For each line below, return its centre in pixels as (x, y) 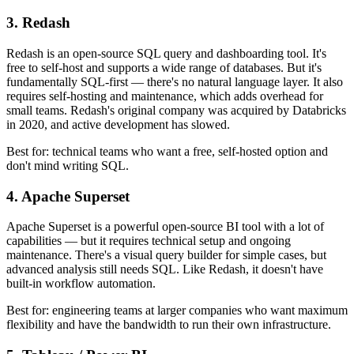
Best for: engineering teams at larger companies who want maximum (177, 311)
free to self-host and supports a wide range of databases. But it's (164, 67)
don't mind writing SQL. (68, 165)
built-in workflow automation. (81, 284)
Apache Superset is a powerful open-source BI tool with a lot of (165, 227)
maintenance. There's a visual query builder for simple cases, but (166, 255)
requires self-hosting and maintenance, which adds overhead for (165, 96)
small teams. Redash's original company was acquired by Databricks (176, 110)
